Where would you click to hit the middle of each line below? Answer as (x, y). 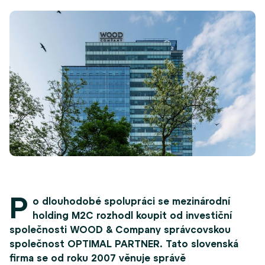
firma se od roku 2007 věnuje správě (98, 258)
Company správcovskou (173, 230)
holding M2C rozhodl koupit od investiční (132, 216)
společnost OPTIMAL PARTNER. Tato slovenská (124, 244)
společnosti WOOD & (61, 230)
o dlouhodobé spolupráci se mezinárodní (131, 201)
